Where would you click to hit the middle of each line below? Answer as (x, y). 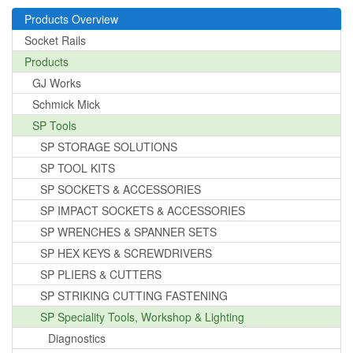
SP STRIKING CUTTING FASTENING (134, 295)
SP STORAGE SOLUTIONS (109, 146)
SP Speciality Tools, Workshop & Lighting (142, 316)
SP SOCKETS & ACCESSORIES (121, 189)
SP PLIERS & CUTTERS (101, 274)
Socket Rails (55, 40)
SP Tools (54, 125)
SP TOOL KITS (78, 167)
